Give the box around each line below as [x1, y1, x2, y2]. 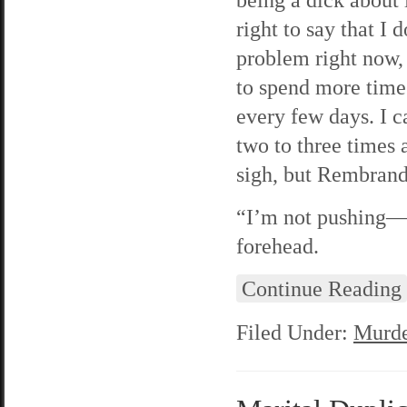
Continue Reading [242, 276, 402, 301]
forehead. [236, 233, 319, 258]
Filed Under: [236, 320, 353, 344]
